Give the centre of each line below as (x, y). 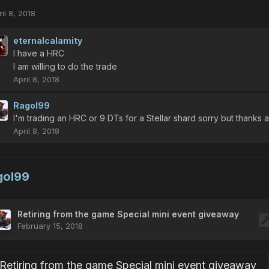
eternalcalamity (48, 40)
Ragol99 (32, 105)
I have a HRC (39, 53)
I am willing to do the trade (65, 66)
